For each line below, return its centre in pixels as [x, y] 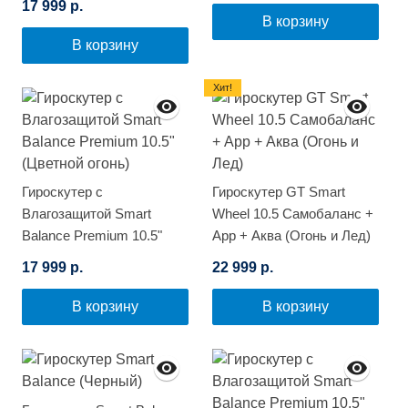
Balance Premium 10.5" [92, 236]
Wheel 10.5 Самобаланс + [293, 214]
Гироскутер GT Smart [279, 192]
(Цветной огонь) [71, 258]
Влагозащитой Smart [87, 214]
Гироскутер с [62, 192]
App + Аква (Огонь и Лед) [291, 236]
